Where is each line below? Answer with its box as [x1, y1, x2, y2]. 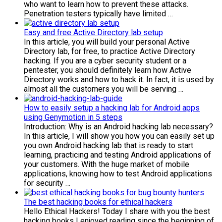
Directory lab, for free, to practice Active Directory [24, 47, 195, 56]
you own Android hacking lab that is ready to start [24, 141, 193, 151]
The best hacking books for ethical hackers [24, 197, 172, 207]
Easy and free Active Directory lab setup [24, 28, 163, 38]
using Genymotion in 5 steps [24, 112, 122, 122]
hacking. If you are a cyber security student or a [24, 56, 186, 66]
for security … [24, 178, 70, 188]
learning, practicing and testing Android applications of [24, 150, 211, 160]
